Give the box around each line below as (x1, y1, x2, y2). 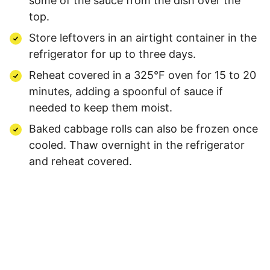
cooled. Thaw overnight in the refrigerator (29, 138, 245, 151)
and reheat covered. (29, 154, 132, 168)
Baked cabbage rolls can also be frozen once (29, 122, 258, 135)
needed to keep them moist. (29, 101, 172, 114)
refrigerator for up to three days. (29, 47, 196, 60)
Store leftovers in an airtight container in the (29, 31, 257, 44)
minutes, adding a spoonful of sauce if (29, 84, 223, 98)
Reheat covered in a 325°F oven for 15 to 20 (29, 68, 256, 81)
